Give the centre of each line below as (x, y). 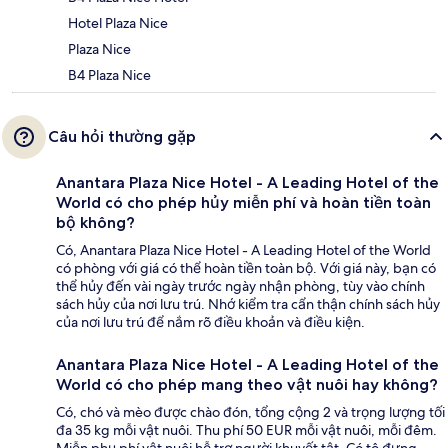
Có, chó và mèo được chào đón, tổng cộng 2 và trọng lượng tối (250, 411)
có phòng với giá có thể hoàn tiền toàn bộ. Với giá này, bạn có (246, 267)
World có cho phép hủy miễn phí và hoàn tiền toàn (243, 202)
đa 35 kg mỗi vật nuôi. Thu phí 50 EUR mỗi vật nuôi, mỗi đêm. (246, 429)
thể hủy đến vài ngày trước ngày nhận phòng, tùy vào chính (240, 285)
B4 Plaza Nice (109, 74)
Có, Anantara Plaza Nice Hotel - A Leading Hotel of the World (243, 249)
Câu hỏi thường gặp (122, 136)
